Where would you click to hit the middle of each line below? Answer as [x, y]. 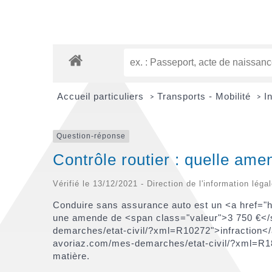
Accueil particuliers [102, 97]
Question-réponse [91, 136]
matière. [71, 256]
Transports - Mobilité [205, 97]
